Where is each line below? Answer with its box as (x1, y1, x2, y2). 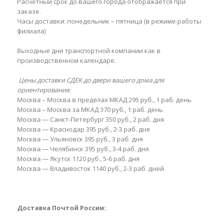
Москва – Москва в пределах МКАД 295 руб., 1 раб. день (17, 95, 192, 104)
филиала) (17, 27, 46, 35)
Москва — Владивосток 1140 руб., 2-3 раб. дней (17, 164, 164, 173)
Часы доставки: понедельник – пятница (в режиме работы (17, 17, 201, 26)
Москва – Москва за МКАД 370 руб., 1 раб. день (17, 105, 163, 114)
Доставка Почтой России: (17, 203, 106, 212)
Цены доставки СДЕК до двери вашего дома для (17, 76, 164, 84)
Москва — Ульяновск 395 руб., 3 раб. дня (17, 135, 143, 143)
